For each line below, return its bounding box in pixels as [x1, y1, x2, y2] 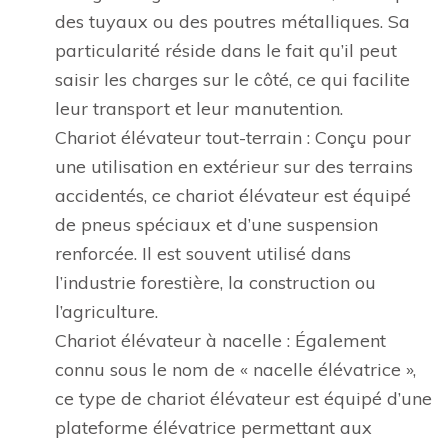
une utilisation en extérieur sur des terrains [55, 155, 413, 178]
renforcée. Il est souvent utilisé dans [55, 242, 351, 265]
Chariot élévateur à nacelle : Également [55, 329, 386, 352]
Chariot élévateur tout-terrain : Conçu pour [55, 126, 411, 149]
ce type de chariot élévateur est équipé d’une [55, 387, 432, 410]
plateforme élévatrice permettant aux [55, 416, 372, 439]
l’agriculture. [55, 300, 158, 323]
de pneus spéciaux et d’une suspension [55, 213, 378, 236]
